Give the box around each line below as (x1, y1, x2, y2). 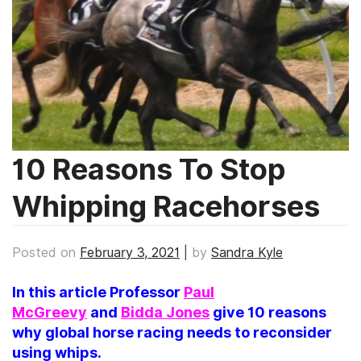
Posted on (12, 244, 80, 260)
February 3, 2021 (80, 244, 180, 260)
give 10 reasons (210, 303, 326, 321)
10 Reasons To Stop (12, 151, 285, 187)
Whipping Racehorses (12, 189, 320, 224)
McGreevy (12, 303, 87, 321)
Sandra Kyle (211, 244, 283, 260)
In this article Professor (12, 283, 184, 301)
